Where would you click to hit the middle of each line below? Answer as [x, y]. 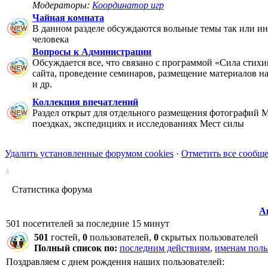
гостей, [66, 237]
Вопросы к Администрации [92, 52]
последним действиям [165, 248]
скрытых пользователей [208, 237]
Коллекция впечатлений [85, 102]
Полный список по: [76, 248]
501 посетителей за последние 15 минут [88, 223]
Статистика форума [51, 189]
